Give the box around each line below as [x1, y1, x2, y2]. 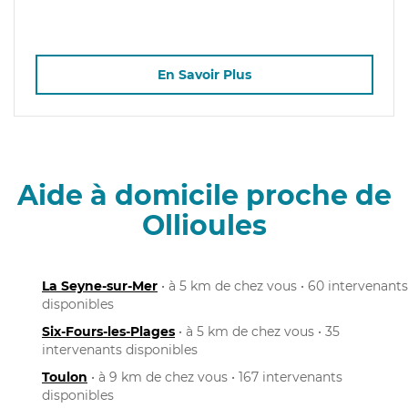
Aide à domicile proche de [16, 178, 392, 212]
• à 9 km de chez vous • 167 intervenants [87, 368, 342, 385]
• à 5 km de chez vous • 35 [175, 322, 340, 340]
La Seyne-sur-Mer [42, 277, 158, 294]
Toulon [42, 368, 87, 385]
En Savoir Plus [157, 66, 251, 84]
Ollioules [141, 208, 267, 242]
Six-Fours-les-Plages [42, 322, 175, 340]
